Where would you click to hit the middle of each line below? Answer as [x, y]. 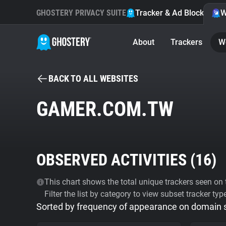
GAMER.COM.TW [105, 109]
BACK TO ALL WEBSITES [93, 78]
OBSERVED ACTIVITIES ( [116, 160]
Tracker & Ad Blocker [173, 13]
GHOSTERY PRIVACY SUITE [81, 13]
